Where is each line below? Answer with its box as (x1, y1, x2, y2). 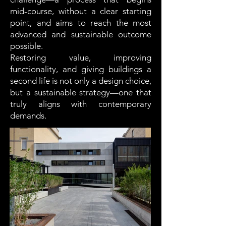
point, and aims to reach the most (10, 18, 151, 28)
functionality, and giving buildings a (10, 64, 151, 74)
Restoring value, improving (10, 52, 151, 63)
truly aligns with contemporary (10, 99, 151, 109)
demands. (10, 110, 46, 121)
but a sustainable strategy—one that (10, 87, 151, 97)
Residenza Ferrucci (42, 176, 118, 186)
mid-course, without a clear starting (10, 6, 151, 16)
